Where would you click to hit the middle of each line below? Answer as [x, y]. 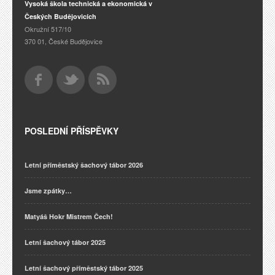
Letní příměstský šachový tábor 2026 [84, 165]
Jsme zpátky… [48, 191]
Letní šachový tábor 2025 [65, 242]
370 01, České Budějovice [64, 41]
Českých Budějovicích [60, 17]
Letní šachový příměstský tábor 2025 [84, 268]
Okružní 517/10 [48, 29]
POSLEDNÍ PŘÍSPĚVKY [72, 131]
